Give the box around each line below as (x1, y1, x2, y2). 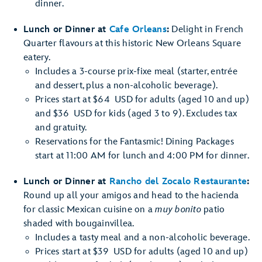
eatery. (23, 52, 50, 63)
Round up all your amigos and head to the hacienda (23, 190, 239, 201)
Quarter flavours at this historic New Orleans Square (23, 38, 241, 49)
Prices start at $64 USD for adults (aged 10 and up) (35, 94, 249, 105)
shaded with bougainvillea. (23, 218, 135, 229)
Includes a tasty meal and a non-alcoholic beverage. (35, 232, 250, 243)
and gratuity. (35, 122, 87, 133)
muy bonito (155, 204, 201, 215)
